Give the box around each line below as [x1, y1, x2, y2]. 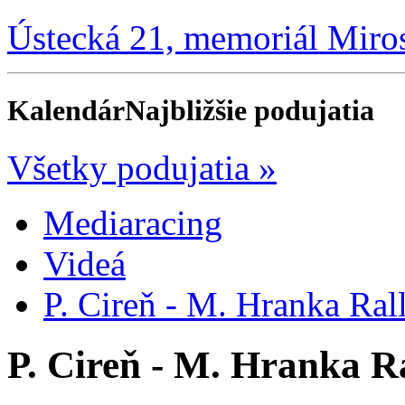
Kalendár [7, 93, 125, 127]
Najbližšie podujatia [125, 93, 374, 127]
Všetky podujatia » [7, 148, 277, 188]
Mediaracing [43, 203, 222, 243]
